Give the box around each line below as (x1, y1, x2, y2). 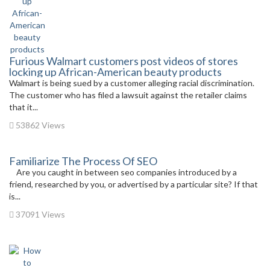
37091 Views (14, 209, 65, 219)
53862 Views (14, 120, 65, 130)
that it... (9, 102, 38, 112)
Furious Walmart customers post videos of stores (9, 54, 238, 67)
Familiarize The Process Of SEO (9, 154, 157, 168)
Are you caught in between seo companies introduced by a (9, 167, 237, 177)
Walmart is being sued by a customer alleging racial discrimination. (9, 78, 256, 88)
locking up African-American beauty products (9, 65, 222, 78)
